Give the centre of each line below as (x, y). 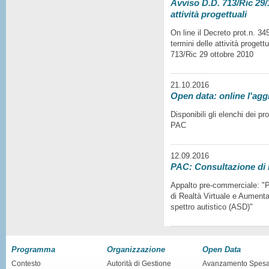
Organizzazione (136, 249)
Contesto (26, 263)
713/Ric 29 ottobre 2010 (212, 54)
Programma (33, 249)
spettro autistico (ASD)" (212, 207)
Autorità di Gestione (139, 263)
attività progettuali (209, 14)
